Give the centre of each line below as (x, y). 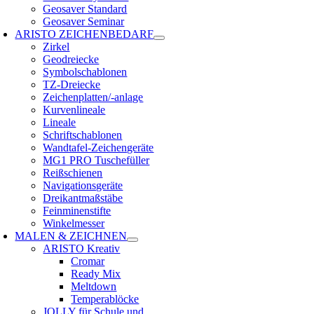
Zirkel (56, 47)
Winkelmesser (74, 223)
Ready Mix (96, 274)
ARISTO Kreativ (82, 248)
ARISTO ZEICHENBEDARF (84, 34)
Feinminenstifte (77, 211)
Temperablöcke (105, 299)
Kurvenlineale (74, 110)
